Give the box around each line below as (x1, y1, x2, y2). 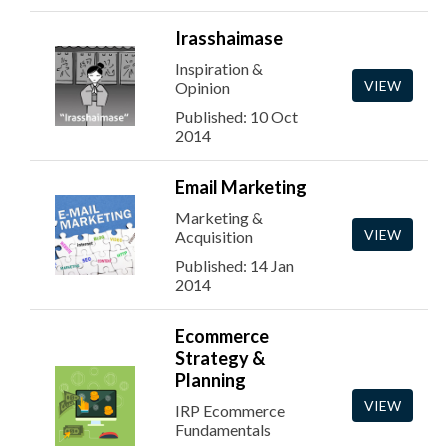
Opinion (175, 78, 230, 97)
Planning (175, 369, 246, 391)
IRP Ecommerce (175, 401, 285, 420)
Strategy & (175, 347, 265, 369)
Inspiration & (175, 59, 263, 78)
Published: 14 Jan (175, 256, 294, 275)
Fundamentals (175, 420, 271, 439)
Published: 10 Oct (175, 107, 298, 126)
